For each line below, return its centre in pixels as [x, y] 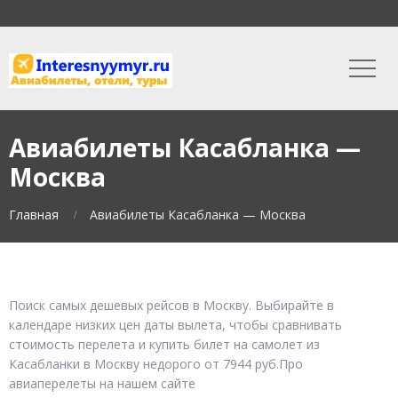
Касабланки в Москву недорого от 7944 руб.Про [156, 364]
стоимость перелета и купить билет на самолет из [164, 344]
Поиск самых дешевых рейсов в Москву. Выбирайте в [171, 305]
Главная [34, 215]
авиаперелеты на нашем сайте [102, 383]
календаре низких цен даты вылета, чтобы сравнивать [175, 325]
